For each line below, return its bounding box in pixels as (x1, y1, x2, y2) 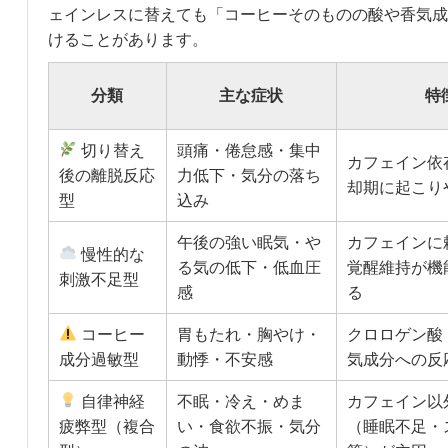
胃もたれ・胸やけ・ (176, 325, 321, 343)
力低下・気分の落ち (176, 166, 321, 184)
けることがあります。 (47, 30, 208, 48)
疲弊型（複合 (58, 417, 155, 435)
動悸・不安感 (176, 350, 273, 368)
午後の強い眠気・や (176, 233, 321, 251)
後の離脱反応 (58, 166, 155, 184)
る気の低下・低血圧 (176, 258, 321, 276)
